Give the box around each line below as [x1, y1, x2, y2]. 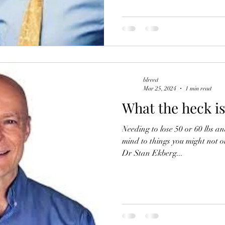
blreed [143, 76, 158, 83]
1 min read [185, 84, 211, 92]
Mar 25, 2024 [143, 84, 176, 92]
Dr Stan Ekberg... [122, 148, 183, 158]
